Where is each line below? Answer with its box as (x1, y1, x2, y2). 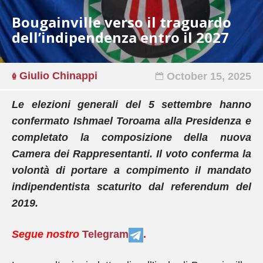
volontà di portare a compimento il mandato (12, 164, 251, 176)
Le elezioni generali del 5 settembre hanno (12, 99, 251, 110)
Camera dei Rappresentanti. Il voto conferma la (12, 148, 251, 160)
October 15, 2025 (167, 70, 251, 82)
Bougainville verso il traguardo (12, 12, 231, 32)
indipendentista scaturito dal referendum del (12, 181, 251, 193)
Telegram (82, 228, 129, 240)
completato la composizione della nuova (12, 131, 251, 143)
